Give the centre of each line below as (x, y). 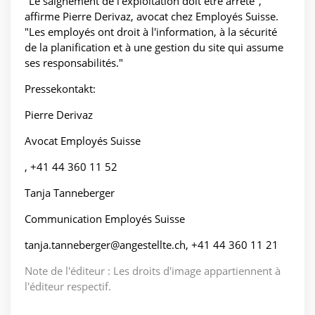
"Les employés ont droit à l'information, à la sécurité (151, 32)
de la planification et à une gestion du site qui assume (154, 47)
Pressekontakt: (60, 89)
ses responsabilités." (74, 63)
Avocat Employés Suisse (83, 141)
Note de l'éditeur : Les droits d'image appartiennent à (153, 271)
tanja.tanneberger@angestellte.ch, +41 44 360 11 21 (152, 245)
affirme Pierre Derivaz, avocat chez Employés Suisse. (152, 17)
